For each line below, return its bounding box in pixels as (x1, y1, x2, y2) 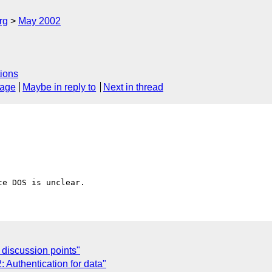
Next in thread (103, 82, 163, 93)
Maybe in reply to (22, 82, 97, 93)
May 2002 (18, 16, 61, 26)
